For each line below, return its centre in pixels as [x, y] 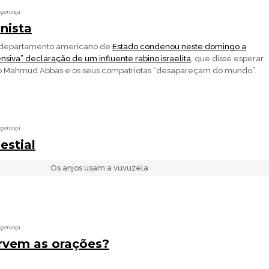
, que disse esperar [227, 59]
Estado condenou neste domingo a [179, 47]
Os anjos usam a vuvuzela [99, 168]
